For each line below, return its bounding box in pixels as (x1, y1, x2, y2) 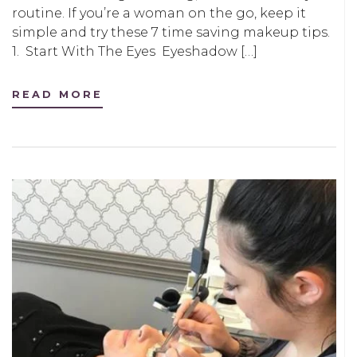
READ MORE (12, 88, 103, 101)
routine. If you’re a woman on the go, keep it (12, 6, 306, 22)
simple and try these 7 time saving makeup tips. (12, 25, 330, 41)
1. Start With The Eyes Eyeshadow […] (12, 44, 257, 60)
